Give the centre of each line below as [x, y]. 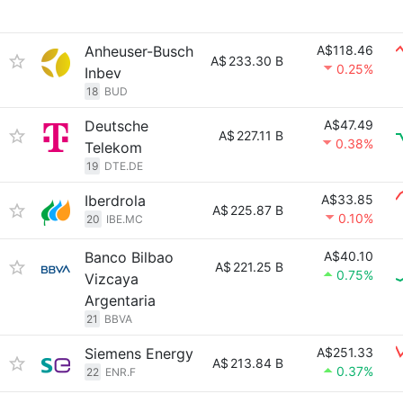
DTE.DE [124, 166]
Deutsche [116, 126]
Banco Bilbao [129, 257]
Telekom [113, 148]
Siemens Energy [139, 354]
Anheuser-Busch [139, 51]
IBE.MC [125, 219]
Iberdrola [115, 201]
